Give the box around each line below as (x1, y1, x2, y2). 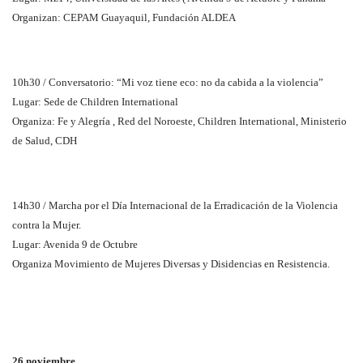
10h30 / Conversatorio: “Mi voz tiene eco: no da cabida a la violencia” (12, 75, 323, 88)
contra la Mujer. (12, 218, 81, 231)
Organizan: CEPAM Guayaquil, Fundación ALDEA (12, 11, 236, 23)
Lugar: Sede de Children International (12, 95, 178, 108)
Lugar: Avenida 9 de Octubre (12, 237, 138, 250)
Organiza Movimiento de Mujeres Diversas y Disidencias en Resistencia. (12, 257, 330, 270)
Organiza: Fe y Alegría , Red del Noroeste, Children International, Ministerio (12, 114, 347, 127)
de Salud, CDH (12, 134, 77, 147)
